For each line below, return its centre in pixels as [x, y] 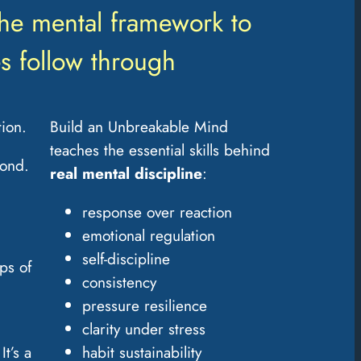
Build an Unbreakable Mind [139, 127]
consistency [120, 282]
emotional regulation [149, 236]
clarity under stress [144, 329]
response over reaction [158, 212]
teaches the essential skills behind [160, 150]
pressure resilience [145, 306]
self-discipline [127, 259]
